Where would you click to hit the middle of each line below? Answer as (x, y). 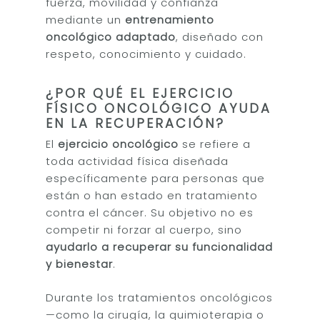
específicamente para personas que (156, 178)
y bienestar (80, 264)
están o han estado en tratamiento (152, 195)
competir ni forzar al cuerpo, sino (144, 230)
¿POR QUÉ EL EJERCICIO (140, 93)
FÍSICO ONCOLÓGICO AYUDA (159, 108)
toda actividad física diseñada (137, 161)
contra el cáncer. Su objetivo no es (150, 212)
